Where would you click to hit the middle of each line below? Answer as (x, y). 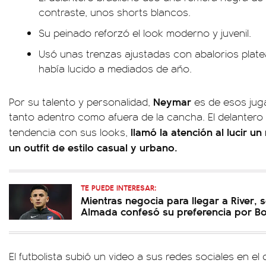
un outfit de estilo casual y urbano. (93, 147)
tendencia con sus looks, (70, 132)
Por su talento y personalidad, (81, 102)
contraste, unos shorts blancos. (115, 12)
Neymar (172, 101)
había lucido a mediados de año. (115, 68)
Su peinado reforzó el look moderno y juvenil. (145, 33)
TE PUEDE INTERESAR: (118, 187)
